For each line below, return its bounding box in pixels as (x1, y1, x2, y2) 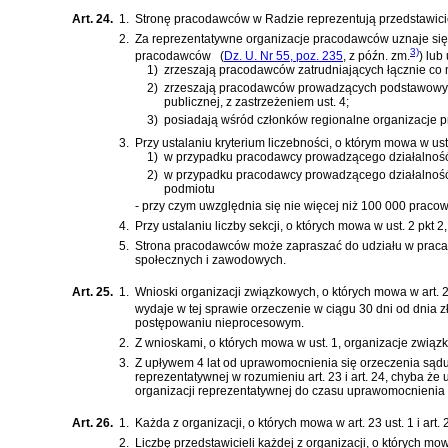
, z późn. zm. (343, 49, 410, 64)
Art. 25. (72, 285, 113, 300)
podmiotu (164, 181, 215, 196)
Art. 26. (72, 416, 113, 431)
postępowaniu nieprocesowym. (135, 316, 304, 331)
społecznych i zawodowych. (135, 253, 286, 268)
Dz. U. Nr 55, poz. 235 (224, 49, 343, 64)
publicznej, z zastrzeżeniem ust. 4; (164, 95, 349, 110)
